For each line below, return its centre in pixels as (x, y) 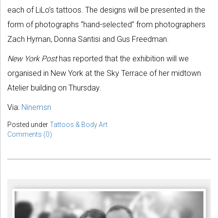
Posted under (28, 124)
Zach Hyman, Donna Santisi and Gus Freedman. (88, 39)
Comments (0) (30, 134)
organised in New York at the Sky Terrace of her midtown (104, 73)
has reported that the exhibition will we (124, 58)
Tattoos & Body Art (79, 124)
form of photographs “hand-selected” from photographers (106, 24)
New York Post (33, 58)
